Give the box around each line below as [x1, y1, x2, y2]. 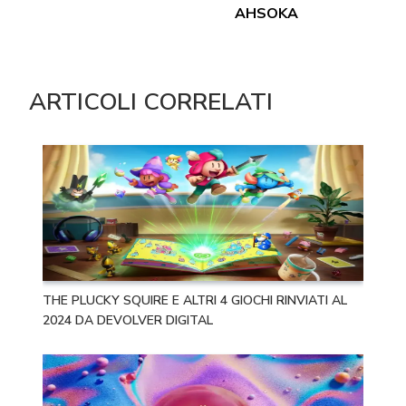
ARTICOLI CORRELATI [28, 85, 273, 118]
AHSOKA [234, 3, 298, 24]
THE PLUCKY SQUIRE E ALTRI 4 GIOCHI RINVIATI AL [43, 291, 348, 309]
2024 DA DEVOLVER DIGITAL [43, 311, 214, 329]
